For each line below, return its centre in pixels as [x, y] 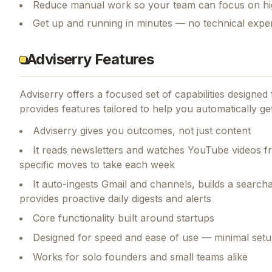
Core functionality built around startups [124, 218]
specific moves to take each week [97, 164]
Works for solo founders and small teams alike [140, 257]
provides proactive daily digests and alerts [115, 198]
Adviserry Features [90, 59]
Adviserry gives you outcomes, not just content [142, 130]
